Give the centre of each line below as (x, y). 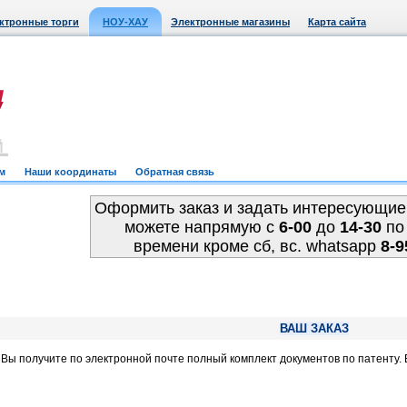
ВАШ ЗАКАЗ (314, 328)
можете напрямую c (201, 227)
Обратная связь (175, 172)
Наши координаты (70, 172)
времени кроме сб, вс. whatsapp (257, 246)
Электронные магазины (230, 22)
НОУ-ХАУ (125, 22)
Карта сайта (337, 22)
